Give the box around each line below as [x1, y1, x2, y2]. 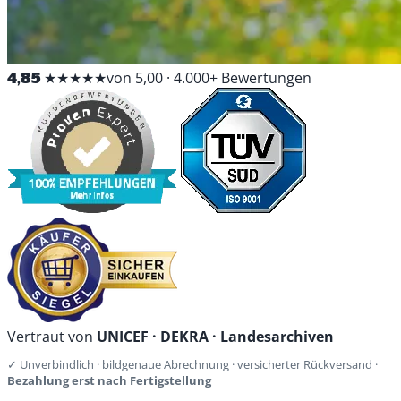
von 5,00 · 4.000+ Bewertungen [106, 67, 311, 88]
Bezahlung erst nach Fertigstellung [7, 371, 211, 388]
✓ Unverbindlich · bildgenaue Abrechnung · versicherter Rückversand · [7, 355, 378, 372]
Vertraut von [7, 326, 97, 346]
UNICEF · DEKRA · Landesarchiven [97, 326, 334, 346]
